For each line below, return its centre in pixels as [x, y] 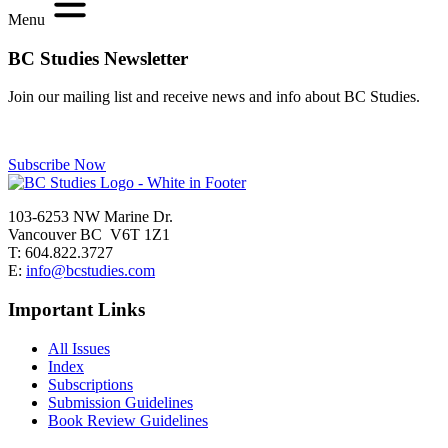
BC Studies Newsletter [98, 58]
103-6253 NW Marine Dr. [90, 217]
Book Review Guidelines [128, 420]
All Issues [79, 348]
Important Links [76, 309]
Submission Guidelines [120, 402]
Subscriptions [90, 384]
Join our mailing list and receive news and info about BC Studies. [214, 97]
